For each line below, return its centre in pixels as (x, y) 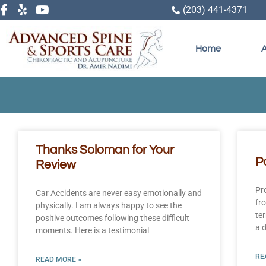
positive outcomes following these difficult (113, 218)
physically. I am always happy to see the (109, 205)
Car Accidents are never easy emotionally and (119, 193)
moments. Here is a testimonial (92, 230)
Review (56, 164)
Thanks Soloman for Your (105, 150)
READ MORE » (58, 259)
